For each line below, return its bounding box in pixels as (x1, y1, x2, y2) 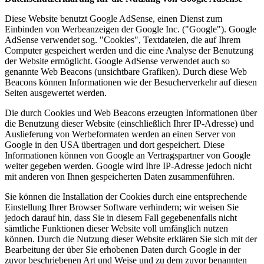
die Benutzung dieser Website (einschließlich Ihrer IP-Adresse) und (5, 118, 254, 128)
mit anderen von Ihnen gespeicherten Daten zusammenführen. (5, 171, 235, 181)
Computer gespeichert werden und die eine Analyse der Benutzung (5, 45, 253, 55)
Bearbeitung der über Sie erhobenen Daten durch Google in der (5, 244, 240, 255)
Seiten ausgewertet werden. (5, 87, 107, 98)
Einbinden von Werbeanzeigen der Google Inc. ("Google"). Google (5, 24, 256, 34)
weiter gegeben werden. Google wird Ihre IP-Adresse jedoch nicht (5, 160, 252, 171)
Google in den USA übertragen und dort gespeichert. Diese (5, 139, 225, 150)
